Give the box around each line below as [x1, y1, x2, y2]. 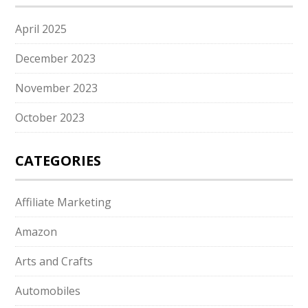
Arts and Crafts [15, 254, 93, 269]
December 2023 [15, 51, 96, 66]
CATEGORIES [15, 151, 102, 170]
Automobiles [15, 283, 81, 298]
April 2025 [15, 21, 67, 36]
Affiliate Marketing [15, 195, 112, 210]
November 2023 [15, 80, 98, 96]
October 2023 [15, 110, 85, 125]
